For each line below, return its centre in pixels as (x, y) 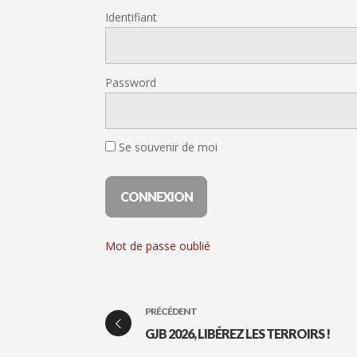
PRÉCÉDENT (171, 312)
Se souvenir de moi (167, 147)
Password (131, 82)
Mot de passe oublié (158, 245)
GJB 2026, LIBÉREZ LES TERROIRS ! (237, 334)
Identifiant (131, 18)
